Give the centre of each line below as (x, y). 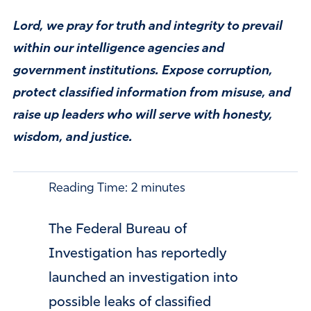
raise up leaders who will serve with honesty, (143, 115)
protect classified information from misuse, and (152, 93)
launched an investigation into (143, 279)
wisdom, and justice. (73, 137)
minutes (163, 188)
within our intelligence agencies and (118, 49)
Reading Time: (88, 188)
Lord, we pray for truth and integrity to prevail (148, 26)
